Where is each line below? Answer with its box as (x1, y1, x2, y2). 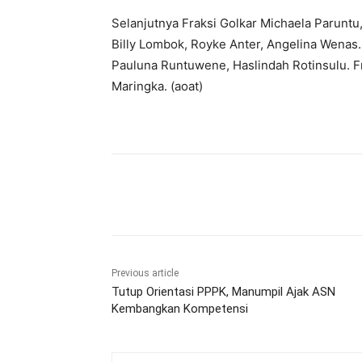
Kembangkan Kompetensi (112, 301, 248, 316)
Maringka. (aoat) (112, 78, 203, 94)
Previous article (112, 267, 179, 279)
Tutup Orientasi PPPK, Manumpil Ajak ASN (112, 284, 335, 299)
